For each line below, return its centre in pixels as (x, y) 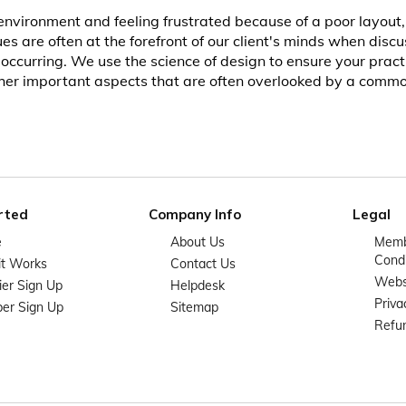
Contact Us (203, 264)
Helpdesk (198, 285)
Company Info (195, 214)
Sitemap (194, 307)
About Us (198, 242)
